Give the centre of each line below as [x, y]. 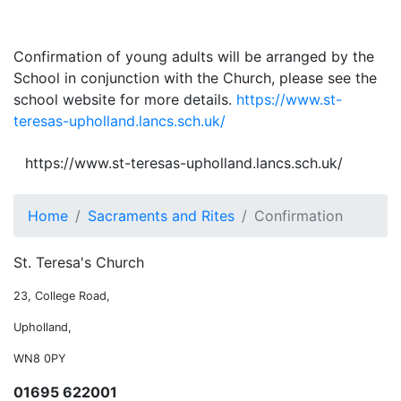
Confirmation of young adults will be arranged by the [194, 56]
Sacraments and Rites [161, 216]
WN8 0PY [40, 358]
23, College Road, [62, 296]
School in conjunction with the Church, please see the [195, 78]
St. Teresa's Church [79, 262]
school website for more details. [125, 99]
